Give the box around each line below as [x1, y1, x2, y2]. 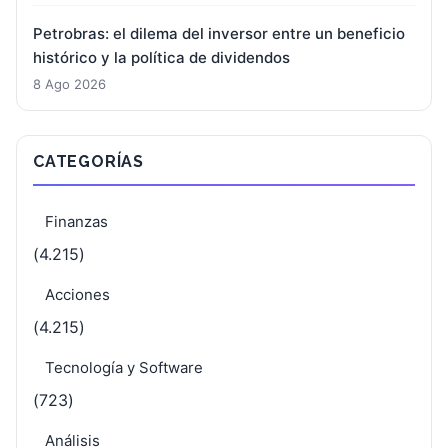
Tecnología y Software [45, 357, 203, 377]
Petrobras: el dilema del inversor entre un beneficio [33, 23, 405, 43]
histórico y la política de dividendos [33, 47, 290, 67]
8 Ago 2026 [33, 75, 106, 92]
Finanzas [45, 211, 108, 231]
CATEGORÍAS [33, 151, 144, 171]
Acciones [45, 284, 110, 304]
